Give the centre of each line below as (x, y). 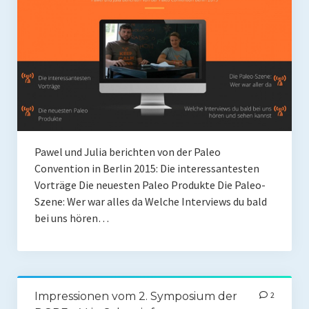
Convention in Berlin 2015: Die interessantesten (147, 168)
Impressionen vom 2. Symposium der (136, 296)
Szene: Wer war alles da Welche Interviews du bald (150, 201)
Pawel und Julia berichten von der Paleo (127, 151)
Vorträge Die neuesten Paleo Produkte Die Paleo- (150, 185)
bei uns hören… (71, 218)
